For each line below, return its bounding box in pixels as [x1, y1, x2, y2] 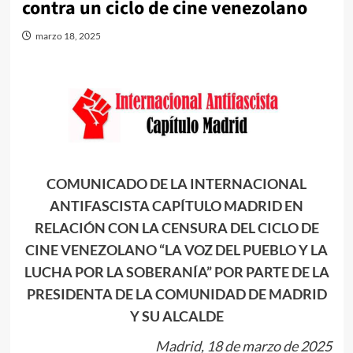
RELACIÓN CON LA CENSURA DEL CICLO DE [34, 219, 319, 237]
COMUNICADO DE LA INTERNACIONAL [46, 175, 307, 193]
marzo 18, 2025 [35, 30, 101, 43]
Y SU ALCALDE [129, 307, 224, 325]
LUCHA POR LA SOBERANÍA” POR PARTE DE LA [24, 263, 329, 281]
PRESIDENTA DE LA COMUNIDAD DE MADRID [26, 285, 327, 303]
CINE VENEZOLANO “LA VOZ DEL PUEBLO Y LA [25, 241, 328, 259]
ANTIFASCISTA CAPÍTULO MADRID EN [50, 197, 303, 215]
